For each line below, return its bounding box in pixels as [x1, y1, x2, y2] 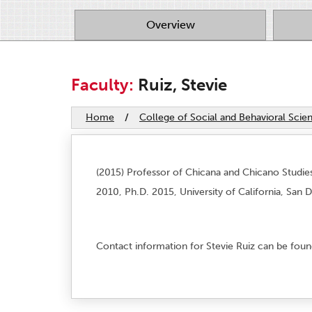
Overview [146, 17, 195, 31]
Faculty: [71, 74, 138, 95]
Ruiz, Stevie [138, 74, 227, 95]
